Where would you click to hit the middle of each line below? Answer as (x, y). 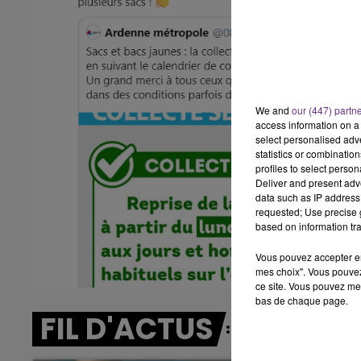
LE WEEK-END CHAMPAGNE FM (214, 27)
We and (274, 110)
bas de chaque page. (302, 300)
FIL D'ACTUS (127, 329)
